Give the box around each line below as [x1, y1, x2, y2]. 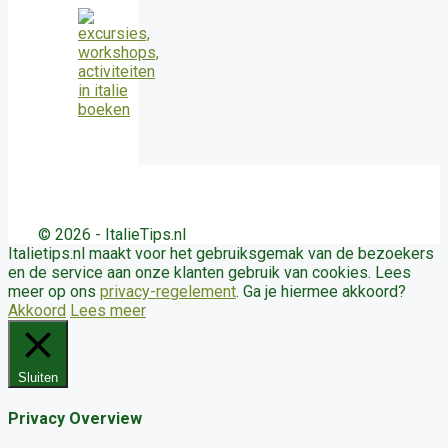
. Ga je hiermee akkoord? [236, 282, 406, 301]
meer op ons [8, 282, 100, 301]
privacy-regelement [100, 282, 236, 301]
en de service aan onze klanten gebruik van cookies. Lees [8, 263, 411, 282]
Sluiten [18, 370, 58, 385]
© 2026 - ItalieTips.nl [38, 225, 186, 244]
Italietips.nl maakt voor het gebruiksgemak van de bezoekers [8, 244, 434, 263]
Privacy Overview [8, 409, 142, 429]
